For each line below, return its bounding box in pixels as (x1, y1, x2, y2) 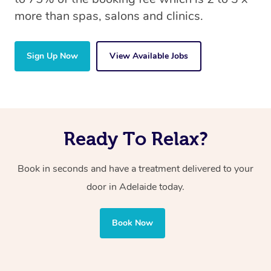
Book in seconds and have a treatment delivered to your (18, 162, 253, 175)
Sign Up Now (27, 50, 78, 62)
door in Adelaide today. (87, 180, 184, 194)
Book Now (112, 217, 153, 229)
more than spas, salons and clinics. (15, 7, 203, 24)
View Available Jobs (109, 50, 188, 62)
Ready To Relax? (63, 128, 208, 149)
